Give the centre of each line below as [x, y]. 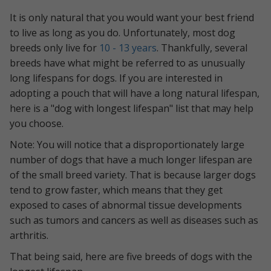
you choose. [37, 124]
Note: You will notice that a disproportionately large [127, 145]
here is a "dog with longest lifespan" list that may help [132, 109]
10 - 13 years [128, 48]
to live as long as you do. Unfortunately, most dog [122, 33]
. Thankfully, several [202, 48]
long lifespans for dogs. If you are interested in [116, 78]
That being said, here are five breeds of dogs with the [131, 257]
